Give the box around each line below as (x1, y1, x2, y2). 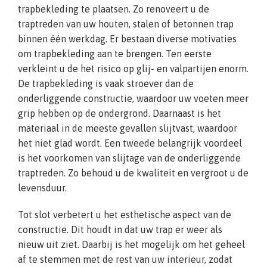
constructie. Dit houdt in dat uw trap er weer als (18, 223, 222, 235)
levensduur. (18, 182, 67, 193)
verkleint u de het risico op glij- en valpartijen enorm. (18, 63, 249, 74)
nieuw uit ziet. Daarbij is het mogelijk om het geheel (18, 238, 245, 250)
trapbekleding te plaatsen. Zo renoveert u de (18, 3, 209, 14)
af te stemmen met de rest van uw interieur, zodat (18, 253, 232, 265)
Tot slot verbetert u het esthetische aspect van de (18, 209, 231, 220)
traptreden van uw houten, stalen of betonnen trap (18, 18, 234, 29)
